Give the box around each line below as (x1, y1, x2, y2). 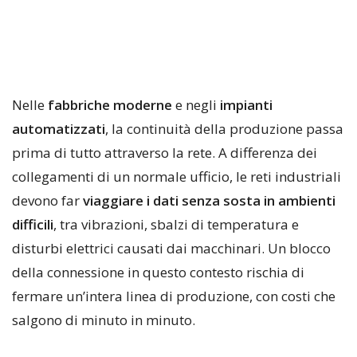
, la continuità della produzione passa (105, 120, 343, 139)
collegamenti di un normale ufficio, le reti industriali (12, 167, 341, 186)
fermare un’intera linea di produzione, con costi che (12, 287, 335, 306)
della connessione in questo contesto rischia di (12, 263, 304, 282)
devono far (12, 191, 83, 210)
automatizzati (12, 120, 105, 139)
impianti (220, 96, 273, 115)
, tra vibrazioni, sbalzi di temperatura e (53, 215, 299, 234)
